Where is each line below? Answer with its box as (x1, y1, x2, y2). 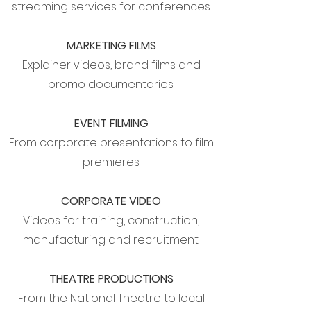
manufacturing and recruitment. (23, 232, 199, 248)
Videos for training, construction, (23, 212, 199, 228)
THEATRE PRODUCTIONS (49, 271, 174, 287)
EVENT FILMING (74, 115, 149, 131)
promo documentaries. (48, 76, 174, 92)
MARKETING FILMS (66, 37, 156, 53)
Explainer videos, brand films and (22, 57, 201, 73)
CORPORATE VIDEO (61, 193, 161, 209)
